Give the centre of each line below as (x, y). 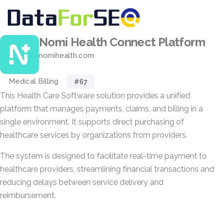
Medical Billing (34, 81)
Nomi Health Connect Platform (122, 42)
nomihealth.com (66, 55)
